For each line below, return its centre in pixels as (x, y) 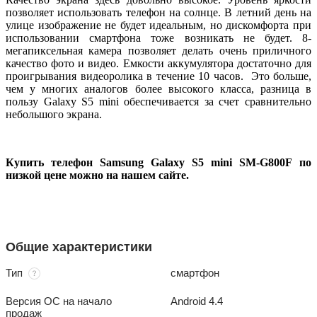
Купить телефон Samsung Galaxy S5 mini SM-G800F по (158, 163)
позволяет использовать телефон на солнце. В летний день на (158, 13)
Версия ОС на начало (59, 301)
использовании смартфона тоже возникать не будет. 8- (158, 38)
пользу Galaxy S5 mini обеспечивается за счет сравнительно (158, 102)
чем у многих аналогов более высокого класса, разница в (158, 89)
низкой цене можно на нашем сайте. (97, 175)
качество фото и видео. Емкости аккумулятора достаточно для (158, 64)
